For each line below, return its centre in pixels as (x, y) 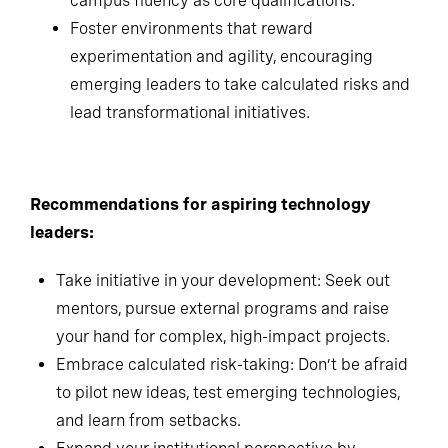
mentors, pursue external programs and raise (222, 356)
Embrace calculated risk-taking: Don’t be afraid (232, 412)
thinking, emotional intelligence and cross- (226, 20)
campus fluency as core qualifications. (212, 48)
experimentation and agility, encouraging (221, 104)
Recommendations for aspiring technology (200, 252)
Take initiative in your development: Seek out (223, 328)
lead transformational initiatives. (190, 160)
